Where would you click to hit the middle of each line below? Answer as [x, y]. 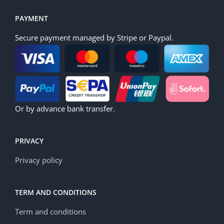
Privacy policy [39, 160]
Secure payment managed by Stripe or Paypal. [94, 37]
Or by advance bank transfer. [65, 109]
